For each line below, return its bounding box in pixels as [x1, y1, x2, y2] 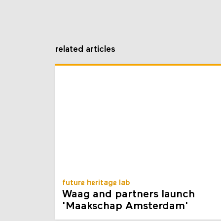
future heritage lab [62, 179, 130, 187]
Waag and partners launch [62, 188, 195, 200]
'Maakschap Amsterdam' [62, 200, 188, 212]
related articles [55, 44, 115, 54]
